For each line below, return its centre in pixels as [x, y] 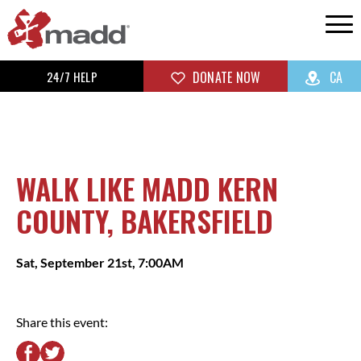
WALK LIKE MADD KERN [147, 189]
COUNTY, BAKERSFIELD [145, 221]
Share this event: [62, 322]
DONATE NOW [225, 78]
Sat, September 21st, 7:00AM [100, 263]
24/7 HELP [72, 76]
